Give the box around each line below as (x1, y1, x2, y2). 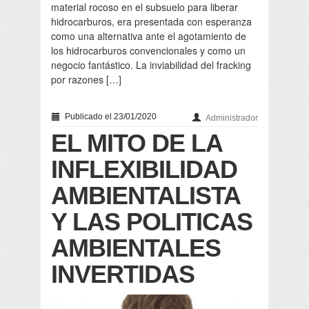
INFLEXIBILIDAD (51, 155, 237, 184)
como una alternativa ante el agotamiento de (51, 29, 246, 43)
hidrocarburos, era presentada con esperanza (51, 14, 252, 29)
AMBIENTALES (51, 234, 221, 263)
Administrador (206, 113, 258, 123)
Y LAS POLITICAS (51, 208, 252, 237)
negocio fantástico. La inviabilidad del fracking (51, 58, 251, 72)
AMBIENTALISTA (51, 181, 240, 210)
